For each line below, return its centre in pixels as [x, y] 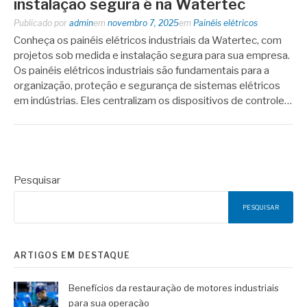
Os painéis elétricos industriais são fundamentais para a [142, 71]
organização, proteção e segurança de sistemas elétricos [147, 86]
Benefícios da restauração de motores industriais [174, 287]
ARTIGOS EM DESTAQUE [72, 255]
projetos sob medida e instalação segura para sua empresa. [152, 56]
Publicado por [41, 23]
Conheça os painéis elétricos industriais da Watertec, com [148, 40]
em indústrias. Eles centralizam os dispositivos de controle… [153, 101]
